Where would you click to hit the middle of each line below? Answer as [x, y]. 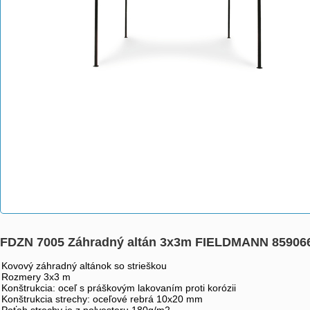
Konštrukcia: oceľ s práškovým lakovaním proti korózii [119, 288]
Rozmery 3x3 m [36, 277]
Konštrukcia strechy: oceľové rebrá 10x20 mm [102, 299]
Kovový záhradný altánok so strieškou [84, 266]
